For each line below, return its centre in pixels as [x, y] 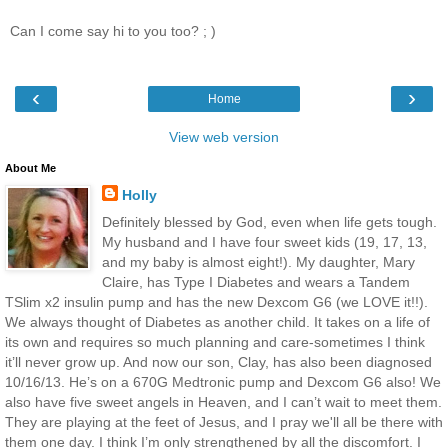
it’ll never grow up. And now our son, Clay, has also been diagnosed [218, 361]
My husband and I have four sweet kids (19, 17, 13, [264, 241]
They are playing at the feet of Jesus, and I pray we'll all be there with [224, 421]
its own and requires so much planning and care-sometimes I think [215, 341]
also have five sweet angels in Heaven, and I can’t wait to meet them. [223, 401]
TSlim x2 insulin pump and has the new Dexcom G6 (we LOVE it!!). [216, 301]
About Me [30, 167]
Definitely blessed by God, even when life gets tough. [269, 221]
